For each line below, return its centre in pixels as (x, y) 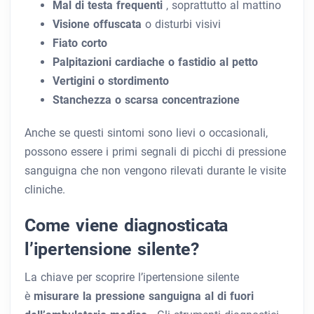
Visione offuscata (99, 25)
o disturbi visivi (183, 25)
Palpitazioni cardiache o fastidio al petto (155, 62)
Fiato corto (80, 43)
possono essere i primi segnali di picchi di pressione (155, 152)
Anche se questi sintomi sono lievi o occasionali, (146, 133)
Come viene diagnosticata (127, 225)
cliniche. (45, 190)
